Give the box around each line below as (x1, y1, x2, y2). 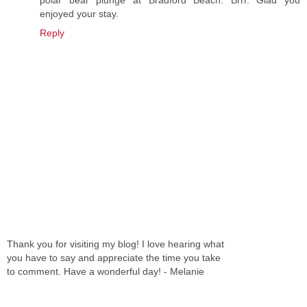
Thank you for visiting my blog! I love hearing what (7, 238, 224, 249)
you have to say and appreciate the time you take (7, 251, 221, 263)
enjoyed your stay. (40, 8, 119, 20)
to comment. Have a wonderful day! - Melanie (7, 265, 204, 277)
